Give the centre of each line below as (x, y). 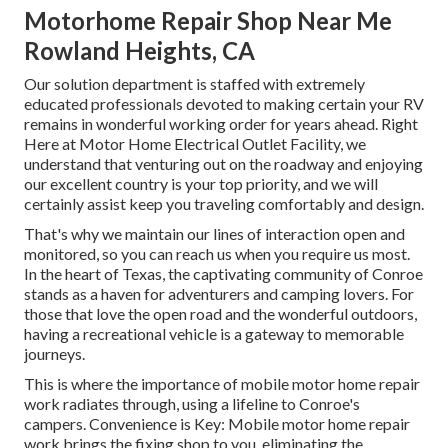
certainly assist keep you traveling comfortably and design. (224, 204)
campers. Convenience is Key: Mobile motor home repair (217, 424)
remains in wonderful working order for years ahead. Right (221, 124)
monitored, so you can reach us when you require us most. (217, 254)
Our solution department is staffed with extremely (194, 84)
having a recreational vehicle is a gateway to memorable (214, 334)
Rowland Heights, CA (139, 51)
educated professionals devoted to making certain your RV (224, 104)
